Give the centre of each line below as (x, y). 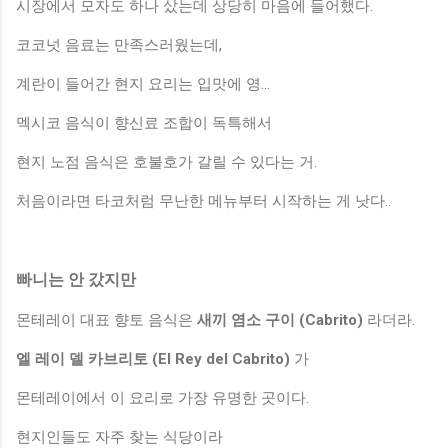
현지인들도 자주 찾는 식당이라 (121, 436)
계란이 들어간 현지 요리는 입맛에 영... (143, 83)
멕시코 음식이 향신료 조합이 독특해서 (146, 122)
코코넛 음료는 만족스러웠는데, (121, 44)
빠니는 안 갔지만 (76, 279)
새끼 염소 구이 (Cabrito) (280, 319)
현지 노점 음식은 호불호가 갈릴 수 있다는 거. (166, 161)
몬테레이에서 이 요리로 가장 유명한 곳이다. (162, 397)
